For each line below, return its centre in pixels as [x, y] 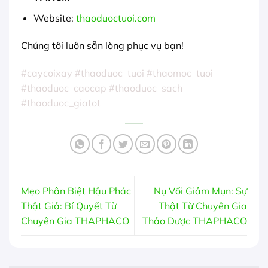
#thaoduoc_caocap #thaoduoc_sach [102, 88]
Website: [54, 18]
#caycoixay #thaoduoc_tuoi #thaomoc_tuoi [117, 73]
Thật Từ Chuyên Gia [203, 205]
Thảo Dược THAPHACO [195, 220]
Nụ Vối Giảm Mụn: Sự [200, 191]
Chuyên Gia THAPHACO [75, 220]
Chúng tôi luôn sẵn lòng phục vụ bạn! [102, 45]
